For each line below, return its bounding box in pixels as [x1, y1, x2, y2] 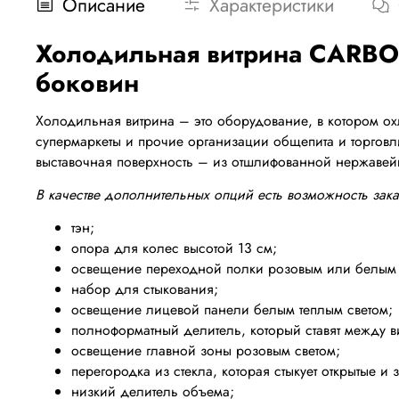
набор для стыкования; [71, 279, 218, 300]
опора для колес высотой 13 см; [71, 238, 277, 259]
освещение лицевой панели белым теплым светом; [71, 299, 393, 321]
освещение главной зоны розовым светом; [71, 340, 340, 362]
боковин [36, 65, 139, 102]
